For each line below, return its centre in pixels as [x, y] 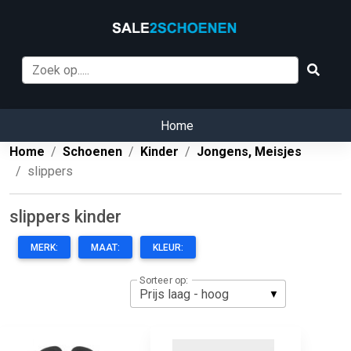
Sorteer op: [164, 280]
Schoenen [92, 152]
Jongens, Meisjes [249, 152]
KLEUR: [168, 248]
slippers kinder [65, 217]
